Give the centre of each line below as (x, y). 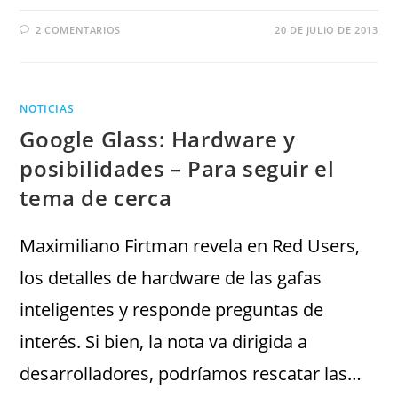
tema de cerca (96, 198)
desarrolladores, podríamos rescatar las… (191, 374)
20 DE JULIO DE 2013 (326, 30)
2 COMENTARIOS (78, 30)
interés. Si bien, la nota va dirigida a (164, 342)
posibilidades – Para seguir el (177, 168)
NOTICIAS (47, 109)
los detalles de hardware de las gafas (171, 278)
